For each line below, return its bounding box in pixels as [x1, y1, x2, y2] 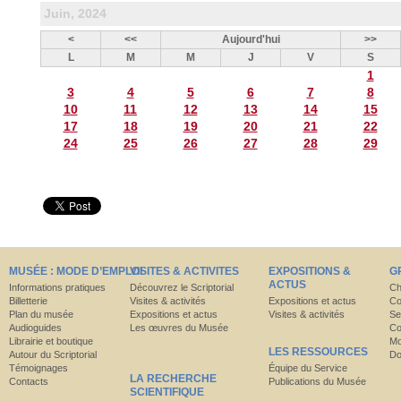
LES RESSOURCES [269, 346, 368, 359]
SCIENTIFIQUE [130, 386, 204, 399]
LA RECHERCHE [130, 372, 217, 386]
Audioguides [9, 322, 62, 334]
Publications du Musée [269, 376, 366, 388]
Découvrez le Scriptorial [130, 282, 234, 294]
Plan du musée [9, 309, 73, 320]
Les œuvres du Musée [130, 322, 228, 334]
